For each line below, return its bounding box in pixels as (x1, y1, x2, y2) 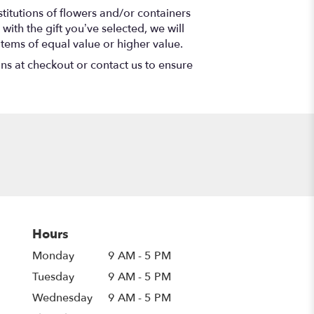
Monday (32, 248, 74, 264)
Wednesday (32, 290, 93, 306)
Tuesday (32, 269, 74, 285)
